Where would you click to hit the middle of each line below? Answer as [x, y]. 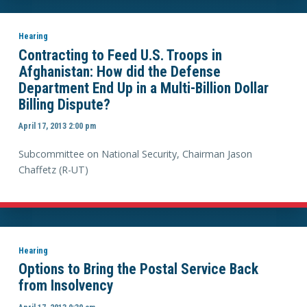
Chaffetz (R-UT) [53, 170]
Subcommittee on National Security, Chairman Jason [135, 154]
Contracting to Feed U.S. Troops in [120, 55]
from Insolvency [66, 286]
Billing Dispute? [64, 104]
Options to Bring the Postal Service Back [138, 269]
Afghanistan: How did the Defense [119, 71]
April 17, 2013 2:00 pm [57, 126]
